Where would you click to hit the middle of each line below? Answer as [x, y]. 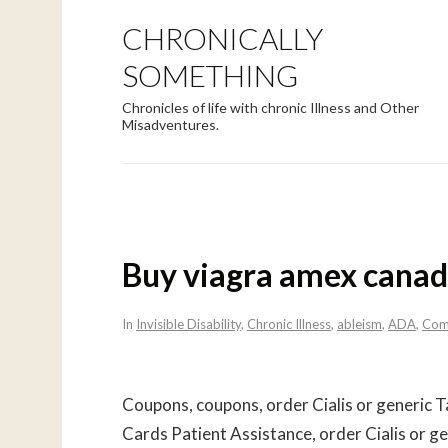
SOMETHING [210, 75]
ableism [359, 323]
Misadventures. [170, 124]
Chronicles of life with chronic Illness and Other [270, 107]
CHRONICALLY [222, 38]
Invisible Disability [188, 323]
